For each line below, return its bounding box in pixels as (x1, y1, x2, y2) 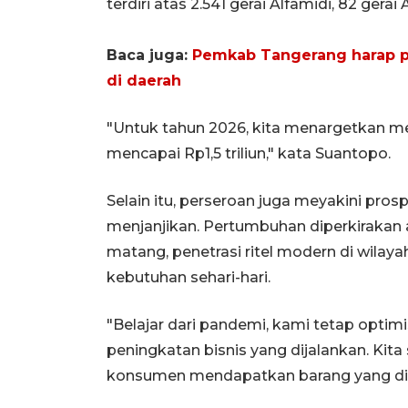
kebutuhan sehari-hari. (107, 268, 270, 286)
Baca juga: (107, 46, 192, 64)
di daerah (107, 71, 181, 89)
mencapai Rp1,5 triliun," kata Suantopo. (107, 144, 391, 162)
